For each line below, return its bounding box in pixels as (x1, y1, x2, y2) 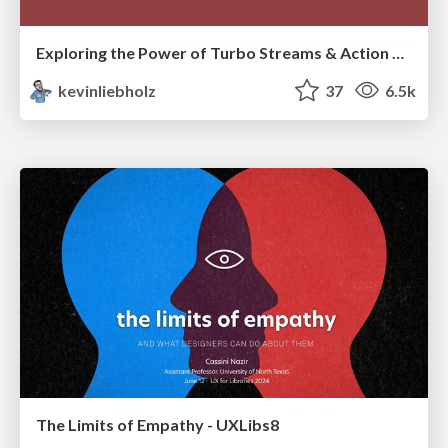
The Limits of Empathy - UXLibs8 (36, 414, 279, 434)
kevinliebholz (55, 80, 157, 100)
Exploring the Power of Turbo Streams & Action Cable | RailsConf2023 (392, 42, 404, 62)
